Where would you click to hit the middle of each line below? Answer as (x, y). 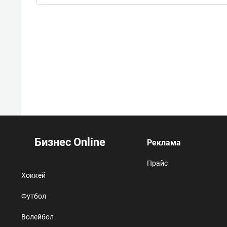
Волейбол (37, 217)
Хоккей (33, 175)
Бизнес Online (69, 142)
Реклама (164, 142)
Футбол (34, 196)
